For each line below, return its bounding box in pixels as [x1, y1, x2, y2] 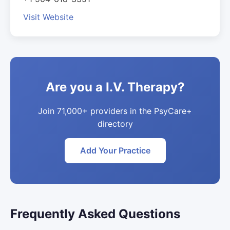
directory [97, 119, 133, 129]
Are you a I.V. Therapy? [45, 80, 185, 94]
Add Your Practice [80, 145, 150, 156]
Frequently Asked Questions [10, 206, 180, 221]
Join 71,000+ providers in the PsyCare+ [38, 106, 192, 116]
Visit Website [23, 12, 73, 22]
